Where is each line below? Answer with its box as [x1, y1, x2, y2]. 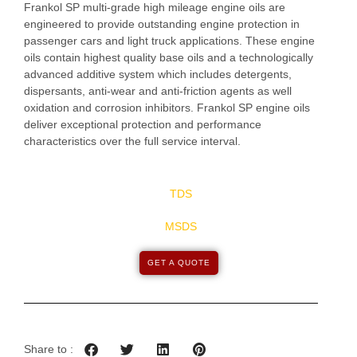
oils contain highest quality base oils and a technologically [24, 51, 313, 65]
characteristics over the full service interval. [24, 135, 241, 148]
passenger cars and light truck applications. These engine [24, 34, 315, 48]
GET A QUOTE [147, 257, 210, 267]
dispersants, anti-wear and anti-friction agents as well [24, 84, 292, 98]
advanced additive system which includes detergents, [24, 68, 292, 81]
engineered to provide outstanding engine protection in [24, 18, 300, 31]
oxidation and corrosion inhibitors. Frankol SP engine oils [24, 101, 310, 115]
